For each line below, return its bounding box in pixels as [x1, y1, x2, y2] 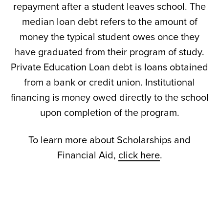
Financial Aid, [57, 150, 118, 161]
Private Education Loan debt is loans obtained [11, 62, 208, 73]
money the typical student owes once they [20, 31, 199, 43]
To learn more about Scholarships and [28, 134, 191, 146]
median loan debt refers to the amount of [22, 16, 197, 28]
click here [118, 150, 160, 161]
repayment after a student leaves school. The [13, 1, 206, 13]
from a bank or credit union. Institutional [24, 77, 195, 88]
